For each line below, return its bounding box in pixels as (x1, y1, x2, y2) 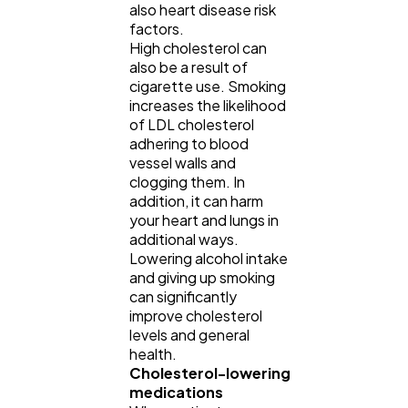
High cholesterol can (129, 37, 267, 57)
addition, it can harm (129, 190, 263, 210)
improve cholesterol (129, 305, 262, 325)
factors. (129, 18, 184, 38)
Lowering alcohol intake (129, 248, 288, 268)
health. (129, 343, 177, 363)
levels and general (129, 324, 250, 344)
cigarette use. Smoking (129, 76, 286, 96)
